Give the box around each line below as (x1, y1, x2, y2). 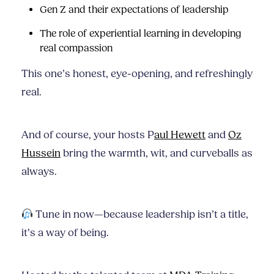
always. (21, 165, 57, 179)
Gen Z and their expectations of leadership (40, 4, 229, 16)
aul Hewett (154, 128, 206, 142)
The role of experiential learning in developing (40, 28, 241, 40)
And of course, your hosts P (21, 128, 154, 142)
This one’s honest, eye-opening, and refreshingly (21, 67, 253, 81)
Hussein (21, 147, 61, 160)
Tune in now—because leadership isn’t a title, (33, 208, 249, 221)
